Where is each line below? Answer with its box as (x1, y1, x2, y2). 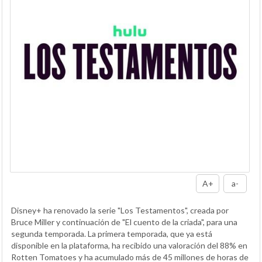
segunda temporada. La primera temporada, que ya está (11, 229, 212, 239)
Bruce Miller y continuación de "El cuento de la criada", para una (11, 217, 237, 227)
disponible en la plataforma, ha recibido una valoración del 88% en (11, 240, 247, 250)
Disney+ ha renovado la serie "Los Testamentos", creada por (11, 205, 229, 215)
